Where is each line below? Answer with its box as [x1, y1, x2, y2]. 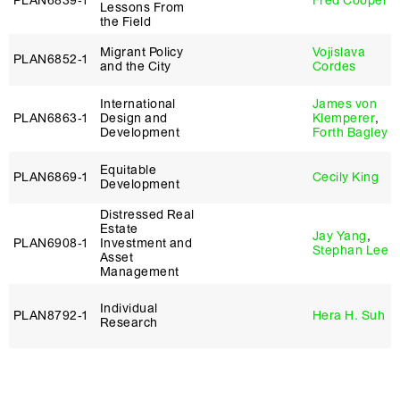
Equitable [100, 162, 157, 178]
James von [312, 96, 378, 112]
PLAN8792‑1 [13, 308, 88, 323]
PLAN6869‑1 [13, 170, 88, 185]
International [100, 96, 176, 112]
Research [100, 315, 158, 330]
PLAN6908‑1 [13, 236, 88, 251]
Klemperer [312, 111, 376, 126]
